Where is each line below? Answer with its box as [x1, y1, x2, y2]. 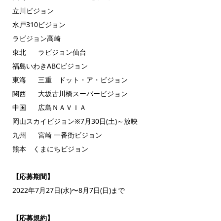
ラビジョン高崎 [12, 33, 61, 43]
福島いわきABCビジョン [12, 61, 88, 71]
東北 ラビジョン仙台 [12, 47, 86, 57]
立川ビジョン [12, 5, 54, 15]
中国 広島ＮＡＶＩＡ [12, 102, 86, 112]
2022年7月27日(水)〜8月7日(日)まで [12, 185, 125, 195]
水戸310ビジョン [12, 19, 66, 29]
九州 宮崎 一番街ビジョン [12, 130, 102, 140]
